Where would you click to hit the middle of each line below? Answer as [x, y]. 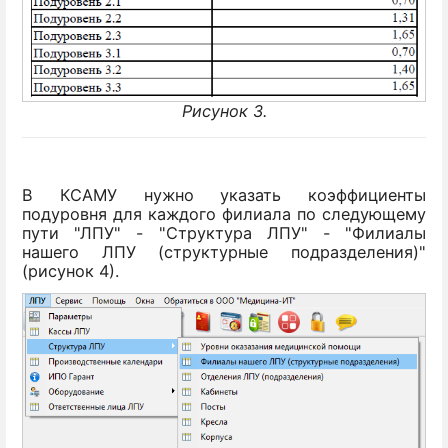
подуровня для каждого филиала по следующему [224, 213]
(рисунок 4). [70, 270]
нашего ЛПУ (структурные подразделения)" [224, 251]
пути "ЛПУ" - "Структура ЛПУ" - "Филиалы [224, 232]
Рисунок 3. [224, 110]
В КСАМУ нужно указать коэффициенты [224, 194]
